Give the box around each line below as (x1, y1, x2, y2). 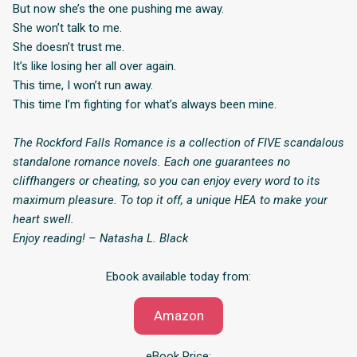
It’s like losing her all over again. (13, 58, 176, 73)
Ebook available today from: (106, 269, 251, 284)
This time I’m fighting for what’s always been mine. (13, 96, 277, 112)
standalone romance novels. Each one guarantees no (13, 154, 290, 169)
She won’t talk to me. (13, 20, 122, 35)
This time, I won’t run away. (13, 77, 153, 92)
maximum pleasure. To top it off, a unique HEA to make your (13, 192, 328, 207)
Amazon (153, 308, 204, 324)
